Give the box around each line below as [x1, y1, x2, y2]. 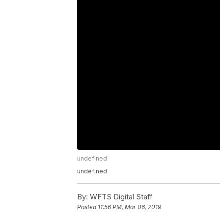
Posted [77, 203, 98, 211]
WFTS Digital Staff [88, 192, 153, 202]
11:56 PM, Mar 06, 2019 [98, 203, 161, 211]
